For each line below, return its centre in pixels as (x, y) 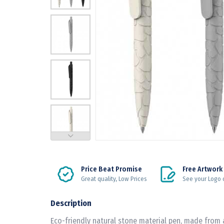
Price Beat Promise (111, 169)
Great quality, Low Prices (114, 178)
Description (71, 203)
